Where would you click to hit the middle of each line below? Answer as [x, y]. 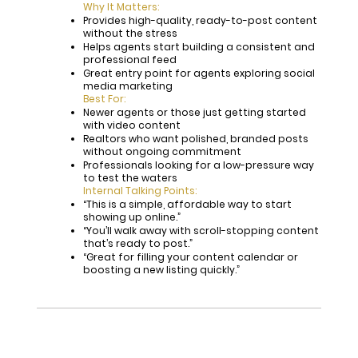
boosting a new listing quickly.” [161, 270]
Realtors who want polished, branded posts [195, 139]
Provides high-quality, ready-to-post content [200, 21]
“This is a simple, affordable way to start [187, 205]
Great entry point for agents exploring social [199, 74]
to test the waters [130, 178]
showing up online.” [131, 217]
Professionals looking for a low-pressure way [198, 165]
